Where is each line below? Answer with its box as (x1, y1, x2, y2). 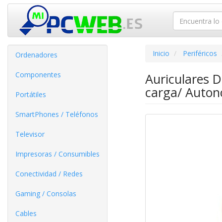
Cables (15, 209, 37, 218)
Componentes (15, 70, 61, 79)
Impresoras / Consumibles (15, 149, 100, 159)
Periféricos (182, 49, 217, 58)
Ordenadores (15, 50, 57, 59)
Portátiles (15, 90, 46, 99)
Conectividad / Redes (15, 169, 83, 178)
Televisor (15, 129, 45, 139)
